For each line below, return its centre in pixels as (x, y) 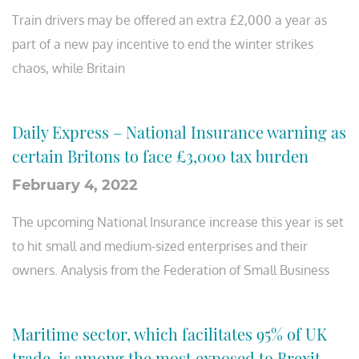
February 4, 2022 (75, 185)
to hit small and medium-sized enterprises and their (160, 246)
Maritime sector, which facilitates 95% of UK (169, 334)
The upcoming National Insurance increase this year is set (178, 222)
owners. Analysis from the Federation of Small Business (171, 270)
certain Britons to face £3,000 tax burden (160, 156)
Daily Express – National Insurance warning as (179, 132)
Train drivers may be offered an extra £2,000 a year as (169, 20)
